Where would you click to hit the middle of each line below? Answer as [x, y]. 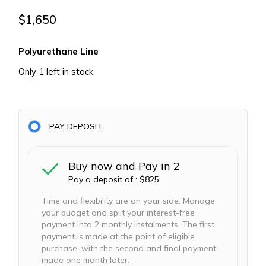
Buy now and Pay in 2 [124, 166]
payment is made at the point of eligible [118, 236]
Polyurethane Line [59, 51]
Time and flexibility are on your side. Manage [129, 200]
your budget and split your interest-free [118, 212]
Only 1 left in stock [56, 71]
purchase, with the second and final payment [129, 248]
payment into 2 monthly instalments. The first [128, 224]
